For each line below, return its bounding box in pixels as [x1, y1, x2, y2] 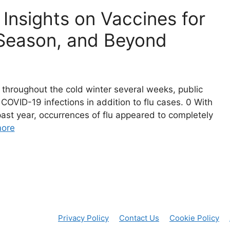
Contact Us [119, 213, 159, 223]
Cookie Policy [169, 213, 219, 223]
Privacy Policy [58, 213, 109, 223]
